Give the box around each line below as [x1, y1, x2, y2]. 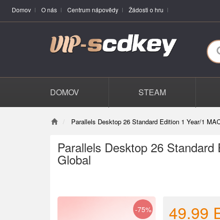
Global [57, 151, 91, 168]
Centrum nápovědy [67, 5, 118, 14]
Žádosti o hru [129, 5, 164, 14]
